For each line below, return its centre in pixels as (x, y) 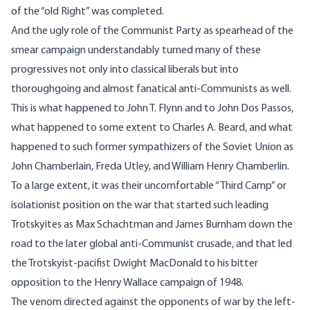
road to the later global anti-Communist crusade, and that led (152, 245)
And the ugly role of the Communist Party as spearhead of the (152, 31)
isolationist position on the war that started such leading (140, 206)
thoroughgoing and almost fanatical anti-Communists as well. (151, 90)
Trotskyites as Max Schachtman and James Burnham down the (152, 225)
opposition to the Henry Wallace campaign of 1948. (127, 283)
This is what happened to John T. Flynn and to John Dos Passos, (152, 109)
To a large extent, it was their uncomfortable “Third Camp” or (149, 186)
